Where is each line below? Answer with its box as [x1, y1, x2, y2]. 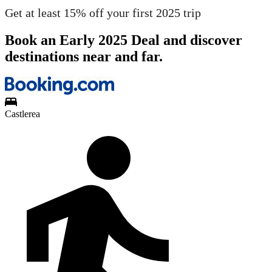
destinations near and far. [5, 48, 163, 64]
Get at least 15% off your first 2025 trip [5, 5, 201, 19]
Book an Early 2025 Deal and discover [5, 32, 242, 48]
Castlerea [5, 109, 40, 120]
